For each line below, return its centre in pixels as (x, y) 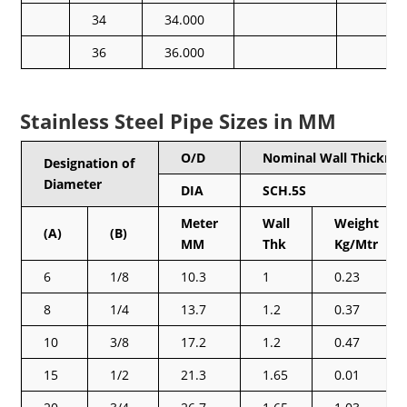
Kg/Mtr (357, 243)
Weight (357, 223)
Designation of (89, 163)
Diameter (73, 184)
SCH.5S (285, 190)
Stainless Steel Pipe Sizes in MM (179, 120)
